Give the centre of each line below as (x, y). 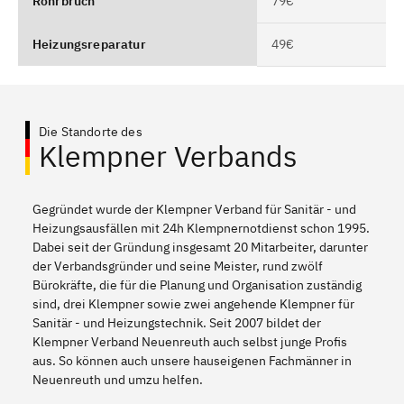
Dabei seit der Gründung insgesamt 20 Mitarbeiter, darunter (200, 247)
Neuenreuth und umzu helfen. (118, 379)
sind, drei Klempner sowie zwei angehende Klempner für (193, 303)
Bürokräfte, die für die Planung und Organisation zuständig (197, 285)
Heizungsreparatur (89, 44)
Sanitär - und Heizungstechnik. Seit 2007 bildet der (177, 322)
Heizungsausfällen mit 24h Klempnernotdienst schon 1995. (201, 228)
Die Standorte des (91, 131)
